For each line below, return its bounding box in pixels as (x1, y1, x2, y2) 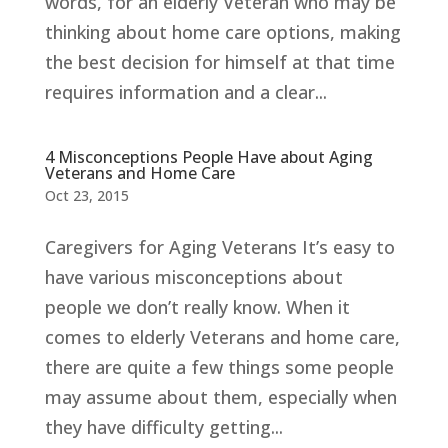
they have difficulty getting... (44, 414, 283, 439)
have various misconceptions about (44, 264, 343, 289)
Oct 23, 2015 (44, 185, 129, 205)
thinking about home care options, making (44, 19, 401, 44)
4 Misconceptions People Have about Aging (44, 145, 373, 168)
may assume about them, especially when (44, 384, 397, 409)
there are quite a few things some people (44, 354, 394, 379)
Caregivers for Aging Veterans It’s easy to (44, 234, 395, 259)
